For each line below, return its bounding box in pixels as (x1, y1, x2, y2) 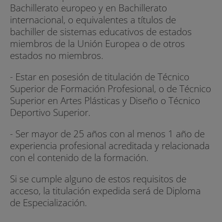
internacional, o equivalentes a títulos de (10, 12, 176, 26)
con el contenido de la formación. (10, 150, 149, 164)
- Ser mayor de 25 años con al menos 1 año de (10, 126, 205, 140)
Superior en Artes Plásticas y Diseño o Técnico (10, 93, 200, 107)
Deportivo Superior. (10, 105, 91, 119)
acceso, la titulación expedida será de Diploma (10, 184, 201, 198)
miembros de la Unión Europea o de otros (10, 36, 185, 50)
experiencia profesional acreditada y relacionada (10, 138, 210, 152)
